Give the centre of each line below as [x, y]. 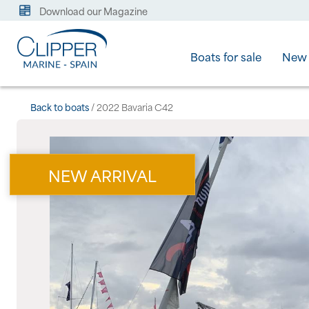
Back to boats [60, 107]
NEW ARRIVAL [102, 175]
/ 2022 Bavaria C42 [131, 107]
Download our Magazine [93, 11]
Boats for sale [226, 56]
